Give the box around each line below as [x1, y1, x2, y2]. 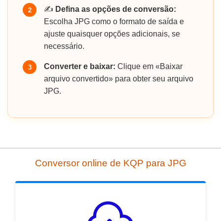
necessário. [44, 42, 84, 51]
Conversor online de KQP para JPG [35, 158, 186, 169]
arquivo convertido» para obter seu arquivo [44, 74, 193, 83]
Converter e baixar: [44, 62, 115, 71]
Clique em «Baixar [115, 62, 183, 71]
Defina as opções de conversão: [55, 5, 176, 14]
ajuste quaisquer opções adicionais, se [44, 30, 180, 38]
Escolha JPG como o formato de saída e [44, 17, 184, 26]
